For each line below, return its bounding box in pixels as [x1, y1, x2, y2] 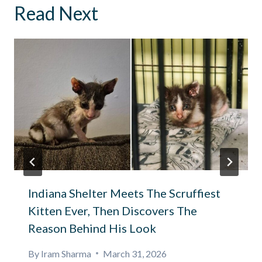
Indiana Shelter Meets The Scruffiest [28, 185, 220, 200]
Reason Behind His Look [28, 220, 156, 235]
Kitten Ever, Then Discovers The [28, 203, 197, 218]
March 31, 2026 [103, 247, 167, 259]
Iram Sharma [41, 247, 92, 259]
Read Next [14, 1, 98, 25]
